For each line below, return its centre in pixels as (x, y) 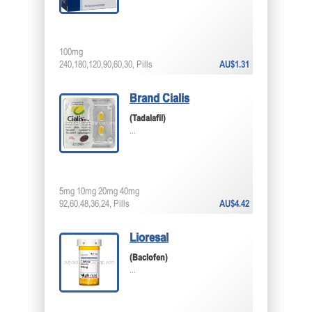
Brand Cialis (159, 99)
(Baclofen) (149, 258)
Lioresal (149, 239)
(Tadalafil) (148, 119)
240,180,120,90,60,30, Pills (106, 65)
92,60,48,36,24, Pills (94, 204)
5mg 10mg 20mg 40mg (99, 192)
